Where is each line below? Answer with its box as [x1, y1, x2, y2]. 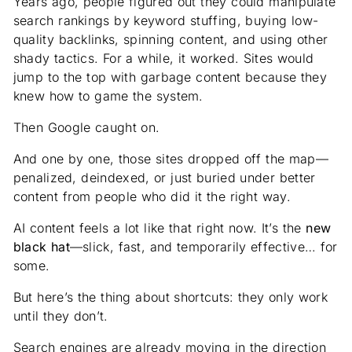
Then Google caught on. [13, 119, 160, 136]
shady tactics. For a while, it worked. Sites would [13, 50, 314, 67]
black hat [13, 239, 70, 255]
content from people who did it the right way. [13, 189, 291, 205]
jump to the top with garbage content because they [13, 69, 328, 86]
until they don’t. [13, 308, 108, 324]
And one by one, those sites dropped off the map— [13, 151, 329, 167]
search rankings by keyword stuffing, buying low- [13, 13, 319, 29]
